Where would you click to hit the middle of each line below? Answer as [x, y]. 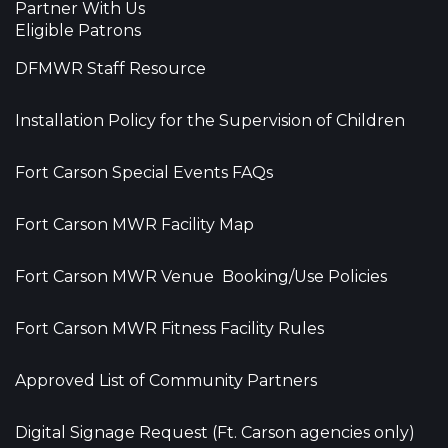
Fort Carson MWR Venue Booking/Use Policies [201, 276]
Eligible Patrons [78, 30]
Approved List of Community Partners [166, 380]
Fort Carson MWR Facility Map [134, 224]
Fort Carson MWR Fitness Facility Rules [169, 328]
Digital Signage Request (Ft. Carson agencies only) [215, 432]
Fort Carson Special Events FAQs [144, 172]
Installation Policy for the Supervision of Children [210, 120]
